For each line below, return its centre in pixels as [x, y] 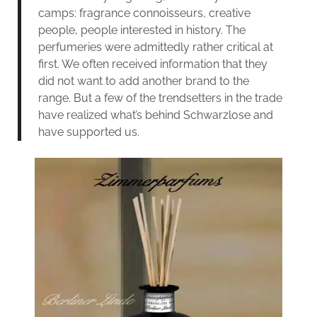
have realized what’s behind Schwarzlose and [155, 115]
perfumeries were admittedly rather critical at [155, 47]
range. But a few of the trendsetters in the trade [160, 98]
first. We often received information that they [152, 64]
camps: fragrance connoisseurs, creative [144, 13]
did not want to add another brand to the [143, 81]
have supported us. [88, 132]
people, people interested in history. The [142, 30]
